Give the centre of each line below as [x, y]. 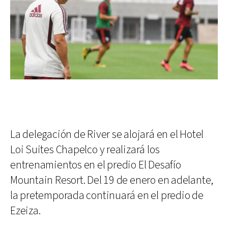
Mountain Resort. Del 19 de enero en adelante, [112, 181]
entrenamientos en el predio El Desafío [96, 165]
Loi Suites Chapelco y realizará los [85, 150]
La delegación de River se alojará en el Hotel [107, 135]
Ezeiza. [25, 211]
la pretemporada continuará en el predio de [107, 196]
